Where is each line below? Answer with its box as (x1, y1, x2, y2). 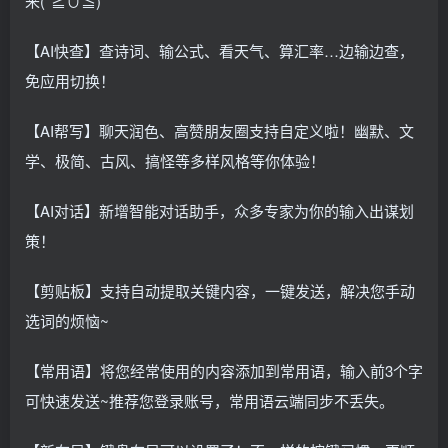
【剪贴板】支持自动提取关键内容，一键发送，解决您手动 (25, 279, 415, 301)
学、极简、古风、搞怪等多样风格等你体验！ (25, 149, 325, 171)
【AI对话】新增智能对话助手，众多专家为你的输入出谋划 (25, 199, 414, 221)
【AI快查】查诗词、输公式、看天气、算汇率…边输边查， (25, 39, 414, 61)
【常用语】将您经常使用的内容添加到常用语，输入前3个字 (25, 359, 423, 381)
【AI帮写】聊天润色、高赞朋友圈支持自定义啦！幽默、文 (25, 119, 414, 141)
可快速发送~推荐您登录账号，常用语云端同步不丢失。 (25, 389, 394, 411)
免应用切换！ (25, 69, 115, 91)
